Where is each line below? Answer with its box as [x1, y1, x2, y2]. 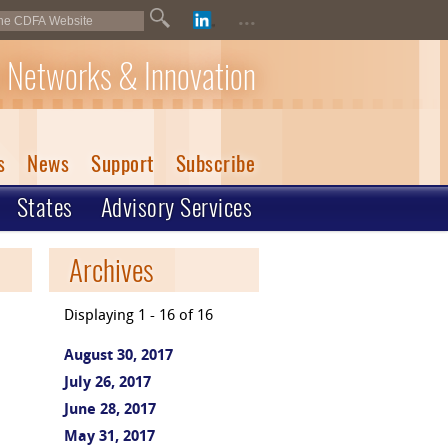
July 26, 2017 [64, 376, 151, 391]
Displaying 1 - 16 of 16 [64, 309, 213, 324]
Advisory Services [100, 191, 252, 223]
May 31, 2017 [64, 430, 155, 445]
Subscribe [175, 149, 255, 178]
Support [91, 149, 154, 178]
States [16, 191, 73, 223]
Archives [69, 250, 154, 290]
